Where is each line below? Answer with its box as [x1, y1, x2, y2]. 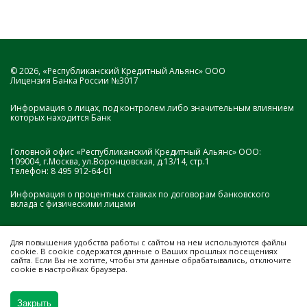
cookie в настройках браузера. [10, 263, 127, 274]
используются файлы [205, 236, 286, 247]
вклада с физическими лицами [10, 198, 136, 210]
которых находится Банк [10, 112, 111, 123]
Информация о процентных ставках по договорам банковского [10, 188, 270, 200]
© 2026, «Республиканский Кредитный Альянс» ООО [10, 65, 225, 77]
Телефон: [10, 165, 51, 177]
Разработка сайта [10, 276, 65, 286]
